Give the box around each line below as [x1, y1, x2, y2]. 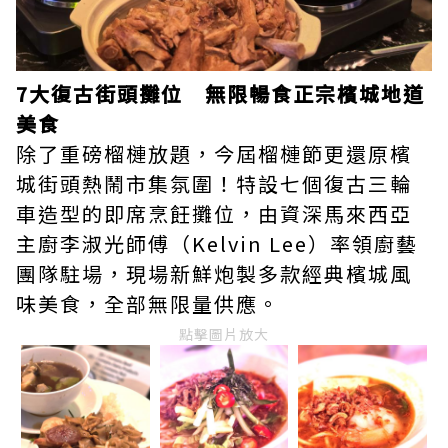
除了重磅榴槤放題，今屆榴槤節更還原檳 [16, 139, 412, 168]
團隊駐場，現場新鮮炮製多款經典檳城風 [16, 259, 412, 288]
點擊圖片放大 [179, 324, 269, 344]
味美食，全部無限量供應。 [16, 289, 280, 318]
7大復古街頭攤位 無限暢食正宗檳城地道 [16, 79, 425, 108]
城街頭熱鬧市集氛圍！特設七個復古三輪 [16, 169, 412, 198]
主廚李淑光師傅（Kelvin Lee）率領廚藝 [16, 229, 418, 258]
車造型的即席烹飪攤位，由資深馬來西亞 [16, 199, 412, 228]
